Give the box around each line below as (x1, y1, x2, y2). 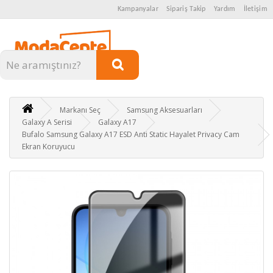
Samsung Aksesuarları (127, 104, 202, 115)
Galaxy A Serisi (22, 116, 72, 127)
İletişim (243, 5, 268, 13)
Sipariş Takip (166, 5, 206, 13)
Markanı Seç (60, 104, 101, 115)
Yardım (213, 5, 236, 13)
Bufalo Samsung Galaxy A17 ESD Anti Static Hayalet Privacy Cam (22, 129, 239, 140)
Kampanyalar (117, 5, 158, 13)
